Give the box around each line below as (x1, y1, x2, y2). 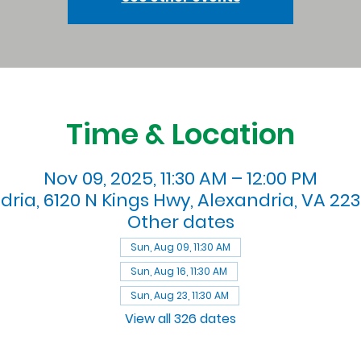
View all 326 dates (125, 309, 236, 328)
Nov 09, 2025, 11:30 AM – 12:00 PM (44, 165, 317, 191)
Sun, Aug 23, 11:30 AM (131, 288, 229, 302)
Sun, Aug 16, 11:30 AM (131, 263, 227, 278)
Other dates (127, 209, 234, 234)
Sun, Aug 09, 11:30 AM (131, 239, 230, 254)
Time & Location (66, 113, 295, 155)
